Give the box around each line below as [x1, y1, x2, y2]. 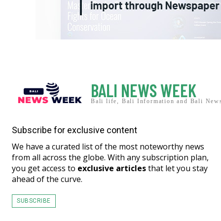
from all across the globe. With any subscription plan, [12, 152, 209, 163]
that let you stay [146, 163, 208, 174]
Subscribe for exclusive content [12, 125, 137, 136]
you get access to [12, 163, 77, 174]
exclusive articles [77, 163, 146, 174]
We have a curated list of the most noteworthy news [12, 141, 204, 152]
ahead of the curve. [12, 174, 82, 185]
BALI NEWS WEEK [91, 79, 196, 101]
